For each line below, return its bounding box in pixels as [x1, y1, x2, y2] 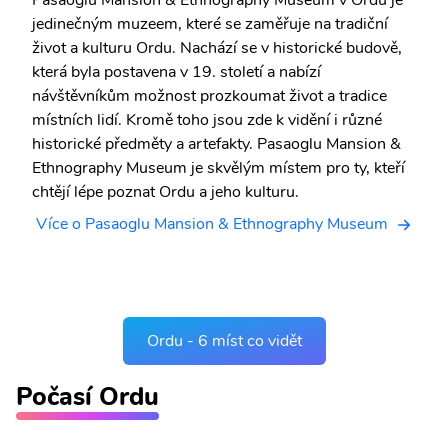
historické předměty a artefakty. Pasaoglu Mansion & [32, 132, 401, 155]
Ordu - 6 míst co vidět [146, 329, 302, 352]
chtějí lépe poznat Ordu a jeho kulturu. [32, 180, 299, 203]
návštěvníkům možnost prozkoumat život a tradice [32, 84, 387, 107]
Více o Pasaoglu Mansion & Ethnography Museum [36, 212, 388, 235]
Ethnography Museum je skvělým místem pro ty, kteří [32, 156, 405, 179]
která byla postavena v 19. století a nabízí [32, 60, 321, 83]
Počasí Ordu [16, 378, 159, 414]
